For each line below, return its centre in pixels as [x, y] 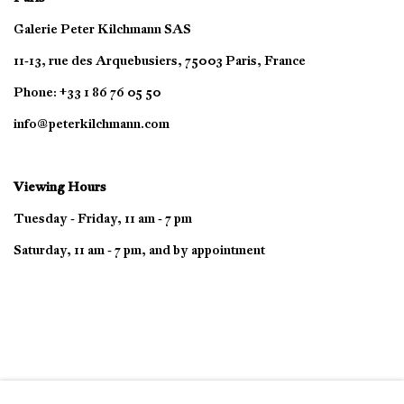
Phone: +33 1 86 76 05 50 [88, 92]
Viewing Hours [60, 187]
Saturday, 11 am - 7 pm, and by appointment [139, 250]
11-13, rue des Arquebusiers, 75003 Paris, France [160, 61]
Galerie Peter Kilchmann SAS [102, 29]
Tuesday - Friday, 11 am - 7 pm [103, 219]
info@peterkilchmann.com [92, 124]
